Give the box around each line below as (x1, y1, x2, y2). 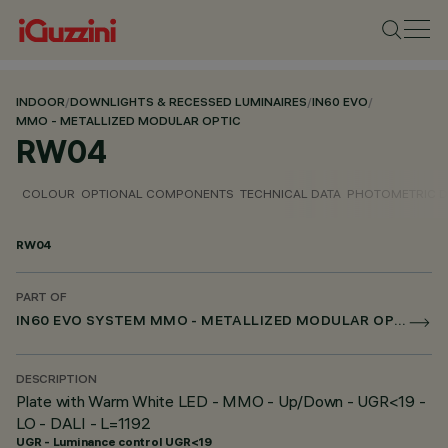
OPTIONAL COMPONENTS (81, 186, 234, 201)
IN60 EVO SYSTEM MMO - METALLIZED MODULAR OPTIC (394, 315, 407, 330)
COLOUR (22, 186, 75, 201)
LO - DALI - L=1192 (16, 413, 151, 433)
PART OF (16, 292, 67, 305)
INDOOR (16, 97, 65, 110)
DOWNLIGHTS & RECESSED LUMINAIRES (70, 97, 307, 110)
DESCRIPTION (16, 374, 97, 387)
